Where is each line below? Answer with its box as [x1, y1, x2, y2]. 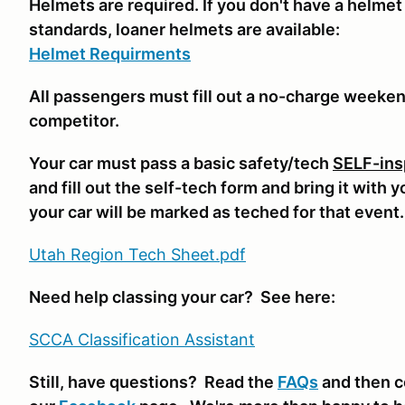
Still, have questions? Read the [29, 372, 278, 391]
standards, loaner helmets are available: [29, 20, 340, 39]
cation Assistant [132, 330, 255, 349]
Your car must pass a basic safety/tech [29, 154, 333, 173]
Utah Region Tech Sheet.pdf [29, 245, 246, 264]
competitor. [29, 111, 119, 130]
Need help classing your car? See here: [29, 287, 335, 306]
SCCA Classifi [29, 330, 132, 349]
